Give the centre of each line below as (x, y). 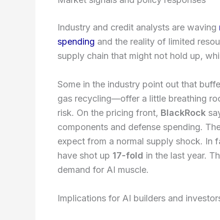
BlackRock (183, 113)
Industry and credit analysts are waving (138, 27)
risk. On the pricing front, (109, 113)
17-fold (128, 156)
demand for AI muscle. (103, 170)
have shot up (85, 156)
